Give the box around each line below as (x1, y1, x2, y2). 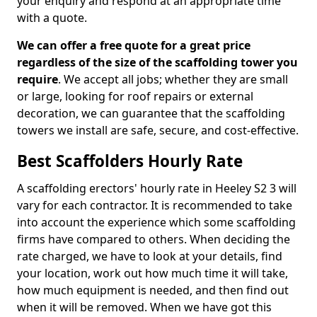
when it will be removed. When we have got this (17, 299, 272, 315)
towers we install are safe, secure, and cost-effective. (17, 122, 299, 138)
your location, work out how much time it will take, (17, 265, 288, 281)
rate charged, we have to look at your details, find (17, 248, 282, 264)
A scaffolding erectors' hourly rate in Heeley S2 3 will (17, 180, 296, 196)
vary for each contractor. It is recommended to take (17, 197, 292, 213)
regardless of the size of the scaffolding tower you (17, 54, 298, 70)
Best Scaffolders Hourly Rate (17, 150, 243, 172)
